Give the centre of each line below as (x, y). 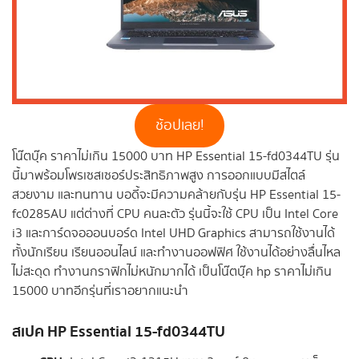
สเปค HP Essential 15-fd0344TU (119, 333)
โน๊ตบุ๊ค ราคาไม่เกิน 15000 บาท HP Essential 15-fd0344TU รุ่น (176, 156)
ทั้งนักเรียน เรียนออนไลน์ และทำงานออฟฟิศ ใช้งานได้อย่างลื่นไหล (176, 252)
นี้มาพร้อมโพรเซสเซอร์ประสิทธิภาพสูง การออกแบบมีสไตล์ (159, 175)
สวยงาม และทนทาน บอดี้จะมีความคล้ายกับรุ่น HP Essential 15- (176, 195)
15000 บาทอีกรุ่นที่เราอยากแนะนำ (100, 291)
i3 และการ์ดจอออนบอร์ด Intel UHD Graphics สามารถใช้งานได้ (173, 233)
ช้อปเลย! (179, 125)
